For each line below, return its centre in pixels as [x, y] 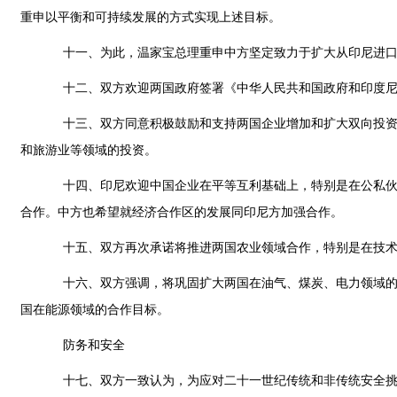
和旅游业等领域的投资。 [89, 150]
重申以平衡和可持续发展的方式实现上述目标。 [151, 17]
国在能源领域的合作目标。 [95, 309]
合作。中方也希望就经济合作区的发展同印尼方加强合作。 [182, 212]
